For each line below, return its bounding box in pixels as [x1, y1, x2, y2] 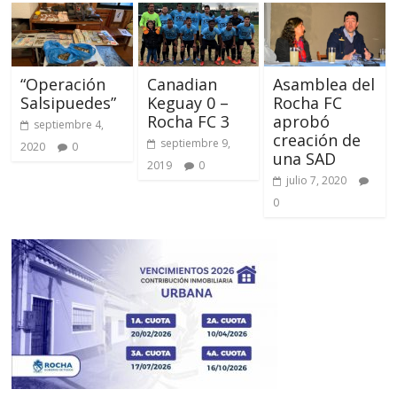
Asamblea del [272, 73, 375, 95]
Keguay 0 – [146, 91, 229, 113]
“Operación [20, 73, 106, 95]
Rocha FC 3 [146, 110, 230, 132]
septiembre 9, [160, 135, 230, 151]
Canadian [146, 73, 217, 95]
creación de [272, 128, 361, 151]
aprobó [272, 110, 330, 132]
